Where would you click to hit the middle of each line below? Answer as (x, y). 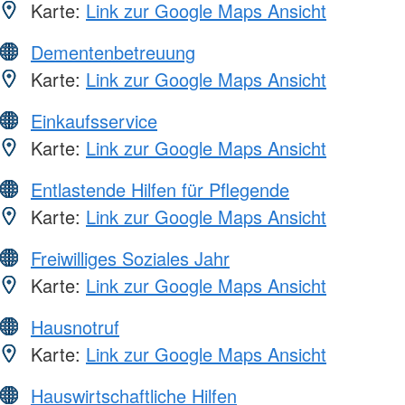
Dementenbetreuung (113, 52)
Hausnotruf (75, 327)
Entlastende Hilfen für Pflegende (160, 190)
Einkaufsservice (94, 121)
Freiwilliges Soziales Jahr (130, 259)
